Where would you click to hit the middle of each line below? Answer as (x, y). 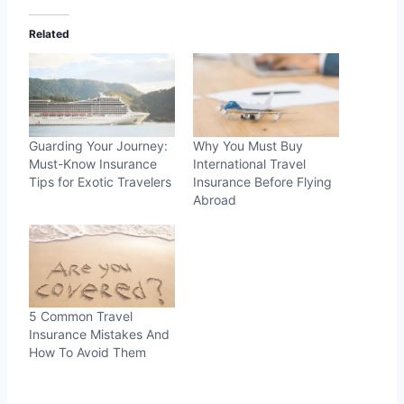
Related (49, 34)
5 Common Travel (81, 317)
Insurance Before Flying (262, 181)
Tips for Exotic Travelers (100, 181)
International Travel (249, 163)
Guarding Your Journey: (98, 145)
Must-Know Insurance (93, 163)
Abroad (215, 199)
